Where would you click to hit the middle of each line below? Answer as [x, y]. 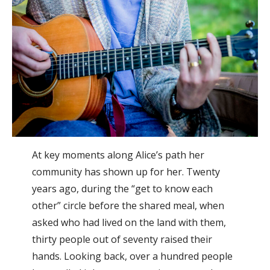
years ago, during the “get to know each [122, 188]
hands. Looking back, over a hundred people [132, 256]
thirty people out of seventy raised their [122, 239]
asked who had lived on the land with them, [129, 222]
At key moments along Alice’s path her [118, 155]
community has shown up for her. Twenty [126, 171]
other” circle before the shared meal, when [128, 205]
